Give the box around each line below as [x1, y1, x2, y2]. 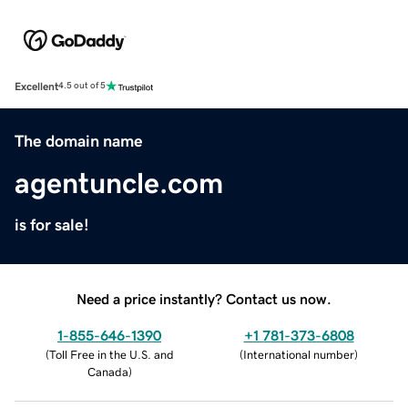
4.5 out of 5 [58, 81, 106, 91]
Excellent [15, 80, 58, 92]
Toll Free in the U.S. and [48, 348, 174, 361]
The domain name [15, 132, 143, 149]
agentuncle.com [15, 168, 223, 198]
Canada [87, 365, 128, 378]
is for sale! [15, 216, 89, 233]
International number [243, 348, 354, 361]
